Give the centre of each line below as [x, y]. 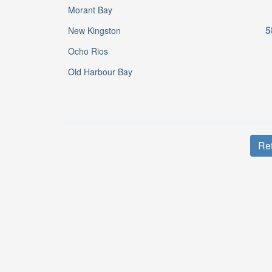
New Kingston [94, 30]
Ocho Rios [88, 51]
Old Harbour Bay [100, 72]
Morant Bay [90, 10]
